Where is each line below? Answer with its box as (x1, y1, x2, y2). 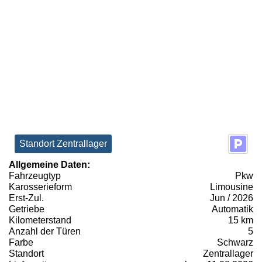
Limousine (210, 182, 253, 192)
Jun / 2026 (210, 193, 253, 204)
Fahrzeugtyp (9, 171, 61, 181)
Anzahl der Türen (9, 226, 81, 237)
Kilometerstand (9, 215, 71, 226)
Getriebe (9, 204, 44, 215)
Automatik (212, 204, 253, 215)
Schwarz (217, 237, 253, 248)
